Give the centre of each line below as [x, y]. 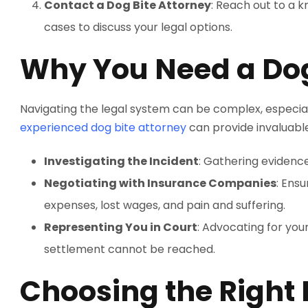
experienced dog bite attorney [103, 128]
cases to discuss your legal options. [138, 27]
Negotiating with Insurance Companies [160, 183]
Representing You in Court [121, 227]
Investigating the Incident [121, 161]
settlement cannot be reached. [130, 249]
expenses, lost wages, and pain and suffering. [165, 205]
